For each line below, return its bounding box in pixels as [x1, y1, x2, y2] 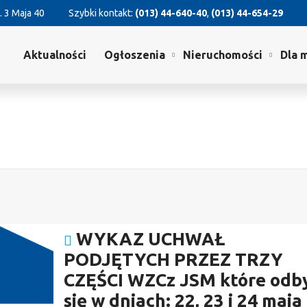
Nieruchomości [183, 49, 262, 61]
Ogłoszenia [104, 49, 165, 61]
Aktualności [23, 49, 86, 61]
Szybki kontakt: [69, 8, 135, 19]
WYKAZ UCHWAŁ [75, 229, 225, 249]
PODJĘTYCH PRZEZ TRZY [63, 249, 283, 270]
